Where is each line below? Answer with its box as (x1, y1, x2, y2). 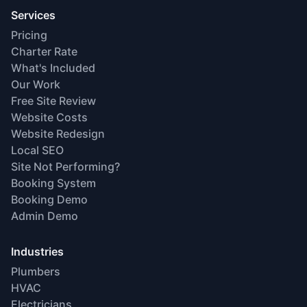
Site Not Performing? (11, 159, 120, 173)
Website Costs (11, 110, 88, 124)
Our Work (11, 77, 60, 91)
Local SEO (11, 143, 64, 157)
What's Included (11, 60, 95, 75)
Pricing (11, 27, 47, 42)
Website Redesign (11, 126, 105, 140)
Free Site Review (11, 93, 96, 108)
